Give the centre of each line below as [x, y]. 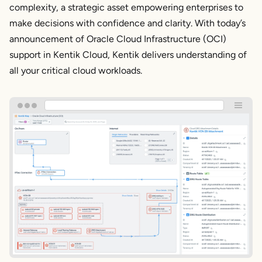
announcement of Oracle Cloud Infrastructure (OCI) [118, 39]
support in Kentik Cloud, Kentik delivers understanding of [128, 55]
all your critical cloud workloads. [76, 71]
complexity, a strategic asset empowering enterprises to [126, 8]
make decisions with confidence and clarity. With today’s [127, 23]
